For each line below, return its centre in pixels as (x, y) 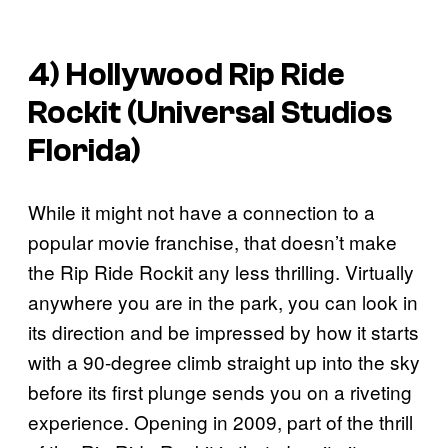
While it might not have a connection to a (201, 211)
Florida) (84, 151)
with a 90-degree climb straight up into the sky (224, 361)
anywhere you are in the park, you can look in (223, 301)
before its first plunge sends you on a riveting (220, 391)
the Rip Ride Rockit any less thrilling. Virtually (221, 271)
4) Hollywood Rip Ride (186, 75)
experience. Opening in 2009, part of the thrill (220, 421)
